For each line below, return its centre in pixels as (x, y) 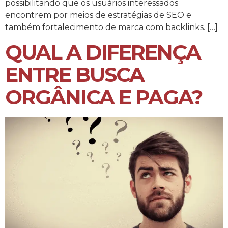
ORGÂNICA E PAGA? (104, 97)
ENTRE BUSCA (75, 74)
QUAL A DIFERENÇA (103, 52)
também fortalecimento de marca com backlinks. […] (111, 27)
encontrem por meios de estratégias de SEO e (98, 15)
